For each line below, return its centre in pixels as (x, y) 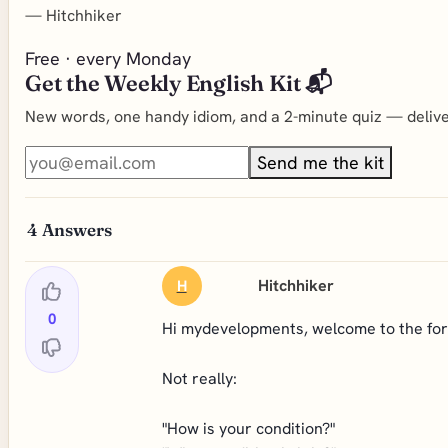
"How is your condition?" (248, 428)
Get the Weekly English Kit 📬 (178, 83)
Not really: (199, 378)
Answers (77, 229)
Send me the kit (320, 162)
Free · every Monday (108, 58)
